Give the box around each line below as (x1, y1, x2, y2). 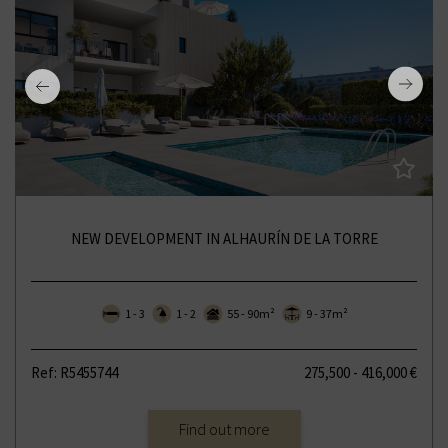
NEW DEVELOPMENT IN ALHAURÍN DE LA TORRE (70, 228, 378, 248)
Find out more (178, 418, 270, 439)
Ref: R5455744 (31, 362, 118, 382)
